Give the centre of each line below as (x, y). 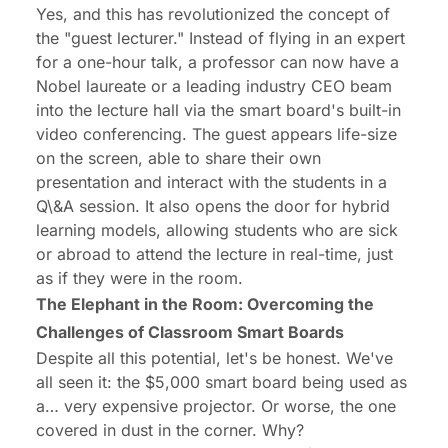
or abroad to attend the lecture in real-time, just (214, 254)
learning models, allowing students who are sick (217, 230)
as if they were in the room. (139, 278)
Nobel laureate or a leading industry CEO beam (214, 86)
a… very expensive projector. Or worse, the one (216, 406)
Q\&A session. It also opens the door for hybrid (213, 206)
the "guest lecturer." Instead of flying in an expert (220, 38)
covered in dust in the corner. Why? (170, 430)
